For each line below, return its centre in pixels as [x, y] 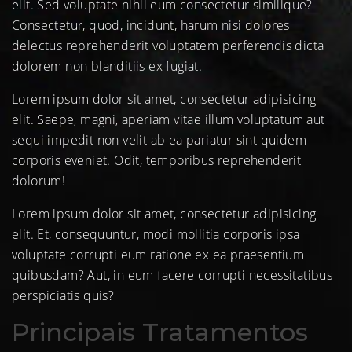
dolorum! [39, 181]
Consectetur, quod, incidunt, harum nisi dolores [151, 26]
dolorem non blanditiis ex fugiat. [107, 66]
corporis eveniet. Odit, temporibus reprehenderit [157, 161]
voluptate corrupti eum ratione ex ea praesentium [158, 255]
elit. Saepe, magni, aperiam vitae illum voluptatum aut [169, 120]
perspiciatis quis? [63, 296]
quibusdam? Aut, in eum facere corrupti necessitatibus [172, 275]
